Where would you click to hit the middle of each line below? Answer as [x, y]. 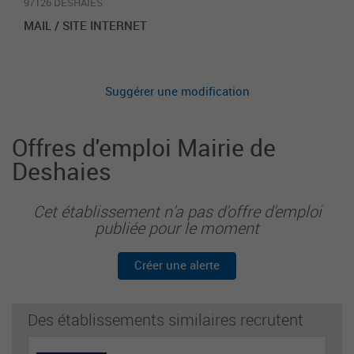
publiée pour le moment [177, 228]
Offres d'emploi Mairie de [144, 147]
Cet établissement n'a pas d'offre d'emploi [177, 211]
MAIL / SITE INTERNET [85, 25]
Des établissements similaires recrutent [166, 320]
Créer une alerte [177, 265]
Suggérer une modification [177, 91]
